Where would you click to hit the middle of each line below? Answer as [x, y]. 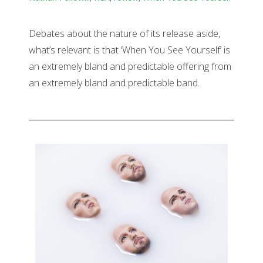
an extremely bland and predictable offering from [130, 67]
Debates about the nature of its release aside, [124, 34]
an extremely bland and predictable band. [114, 83]
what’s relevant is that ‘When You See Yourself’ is [129, 50]
